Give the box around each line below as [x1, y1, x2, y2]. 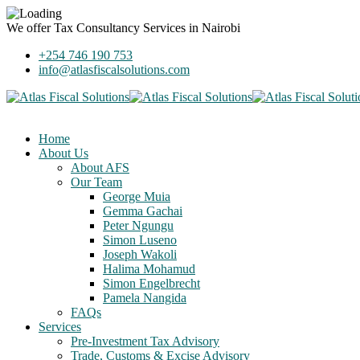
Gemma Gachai [103, 204, 182, 218]
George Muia [103, 190, 170, 203]
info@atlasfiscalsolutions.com [39, 63, 190, 76]
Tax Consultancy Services [54, 21, 186, 35]
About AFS [71, 161, 129, 174]
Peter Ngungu [103, 219, 174, 232]
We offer [6, 21, 54, 35]
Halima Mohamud [103, 262, 195, 276]
